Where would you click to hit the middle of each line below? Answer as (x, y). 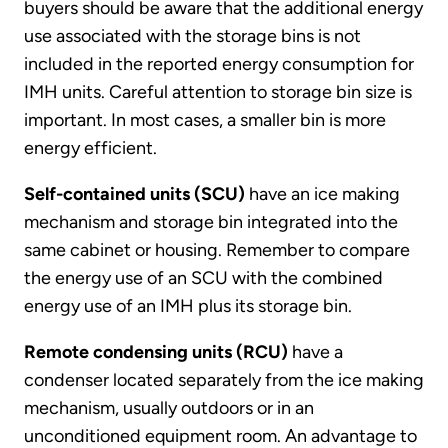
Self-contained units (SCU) (134, 194)
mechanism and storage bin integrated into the (211, 222)
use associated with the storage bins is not (192, 36)
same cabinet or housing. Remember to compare (217, 250)
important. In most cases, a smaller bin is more (205, 120)
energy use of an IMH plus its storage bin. (188, 306)
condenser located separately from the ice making (224, 380)
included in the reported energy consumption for (219, 64)
